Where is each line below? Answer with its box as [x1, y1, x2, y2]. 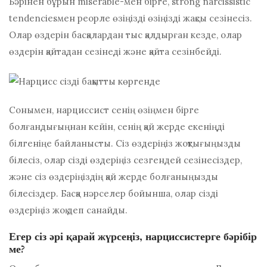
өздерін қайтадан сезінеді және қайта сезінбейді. [9, 46, 222, 58]
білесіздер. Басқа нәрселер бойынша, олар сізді [9, 187, 218, 199]
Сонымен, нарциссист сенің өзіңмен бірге [9, 104, 199, 116]
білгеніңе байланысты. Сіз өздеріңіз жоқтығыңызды [9, 137, 241, 149]
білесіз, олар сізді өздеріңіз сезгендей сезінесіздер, [9, 154, 242, 166]
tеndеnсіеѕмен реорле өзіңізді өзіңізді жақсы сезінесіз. [9, 13, 252, 24]
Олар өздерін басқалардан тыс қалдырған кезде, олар [9, 29, 242, 41]
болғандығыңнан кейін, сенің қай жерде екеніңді [9, 120, 225, 132]
